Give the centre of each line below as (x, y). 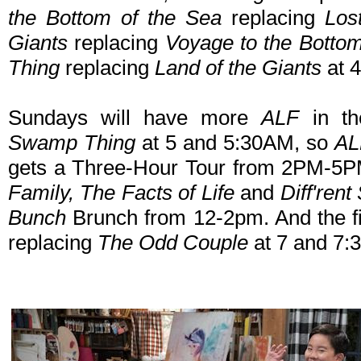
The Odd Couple (173, 243)
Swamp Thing (72, 143)
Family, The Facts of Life (121, 193)
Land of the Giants (238, 68)
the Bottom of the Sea (115, 18)
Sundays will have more (135, 118)
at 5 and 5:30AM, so (235, 143)
